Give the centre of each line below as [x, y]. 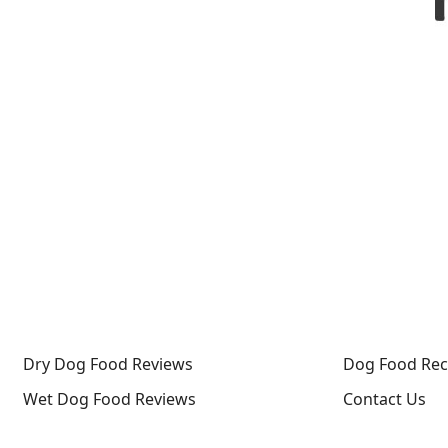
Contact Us [384, 399]
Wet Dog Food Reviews [109, 399]
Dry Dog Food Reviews [107, 364]
